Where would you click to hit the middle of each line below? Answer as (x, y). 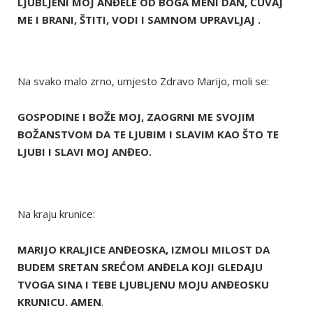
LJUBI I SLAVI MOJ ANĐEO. (85, 152)
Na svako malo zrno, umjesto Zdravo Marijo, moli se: (143, 81)
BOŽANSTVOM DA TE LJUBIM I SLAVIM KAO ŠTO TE (148, 134)
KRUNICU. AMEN (59, 301)
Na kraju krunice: (56, 213)
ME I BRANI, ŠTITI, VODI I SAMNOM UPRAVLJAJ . (139, 19)
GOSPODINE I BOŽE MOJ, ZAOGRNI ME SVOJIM (136, 117)
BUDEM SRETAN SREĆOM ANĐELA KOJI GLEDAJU (140, 267)
